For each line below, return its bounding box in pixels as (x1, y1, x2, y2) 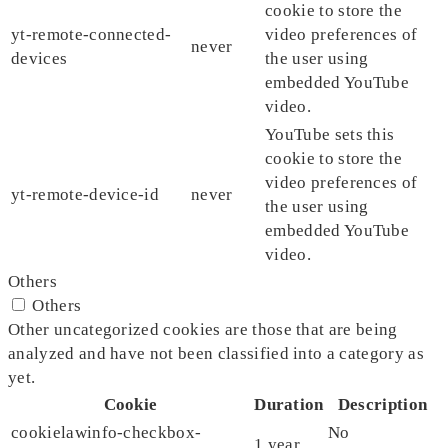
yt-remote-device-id (11, 185, 160, 205)
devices (11, 49, 68, 69)
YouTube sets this (265, 125, 395, 145)
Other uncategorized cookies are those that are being (8, 320, 398, 340)
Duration (254, 395, 324, 415)
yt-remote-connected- (11, 25, 172, 45)
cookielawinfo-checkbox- (11, 423, 202, 443)
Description (337, 395, 428, 415)
